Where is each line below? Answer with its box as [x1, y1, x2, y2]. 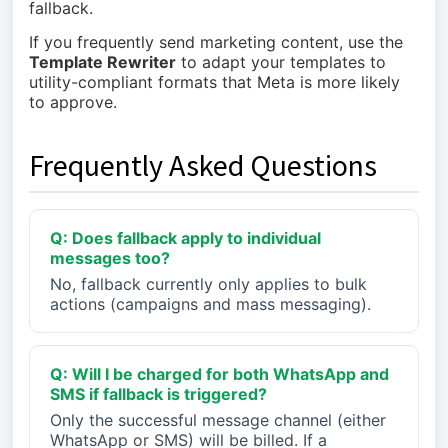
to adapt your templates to [176, 52, 386, 72]
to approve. [29, 92, 117, 112]
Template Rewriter [29, 52, 176, 72]
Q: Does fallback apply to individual [50, 228, 321, 248]
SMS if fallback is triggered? [50, 384, 267, 404]
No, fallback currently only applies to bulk [50, 274, 367, 294]
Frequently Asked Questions [29, 146, 377, 184]
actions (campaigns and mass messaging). [50, 294, 371, 314]
